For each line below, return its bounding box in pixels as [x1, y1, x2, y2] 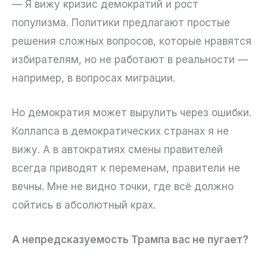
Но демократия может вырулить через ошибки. [12, 107, 252, 119]
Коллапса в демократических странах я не [12, 125, 229, 138]
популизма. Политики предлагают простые [12, 16, 230, 29]
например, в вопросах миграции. [12, 72, 175, 84]
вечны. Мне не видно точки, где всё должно [12, 181, 234, 193]
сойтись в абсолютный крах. [12, 199, 156, 212]
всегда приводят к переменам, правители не [12, 162, 240, 175]
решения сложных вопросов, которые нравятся [12, 35, 252, 47]
